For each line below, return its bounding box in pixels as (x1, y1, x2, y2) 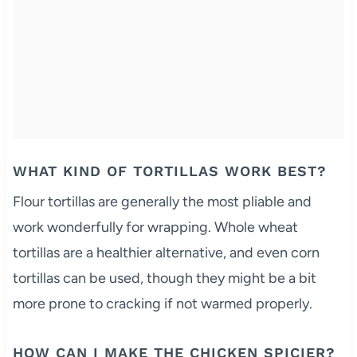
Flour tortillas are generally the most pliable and (12, 192, 312, 210)
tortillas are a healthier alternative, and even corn (12, 243, 320, 261)
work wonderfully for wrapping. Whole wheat (12, 218, 298, 236)
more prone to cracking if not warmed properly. (12, 294, 312, 312)
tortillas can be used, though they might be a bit (12, 269, 316, 287)
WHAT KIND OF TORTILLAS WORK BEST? (12, 162, 327, 179)
